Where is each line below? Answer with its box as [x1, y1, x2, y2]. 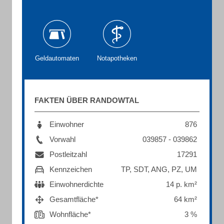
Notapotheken [97, 54, 137, 62]
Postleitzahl [49, 150, 87, 158]
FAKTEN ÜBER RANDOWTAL [34, 96, 139, 104]
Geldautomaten [35, 54, 79, 62]
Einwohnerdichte [49, 180, 103, 188]
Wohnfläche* [49, 210, 91, 218]
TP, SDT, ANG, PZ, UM [121, 165, 197, 173]
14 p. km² [166, 180, 197, 188]
